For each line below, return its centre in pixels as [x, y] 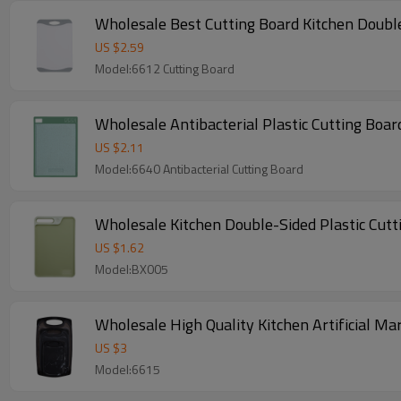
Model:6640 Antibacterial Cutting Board [199, 169]
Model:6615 [128, 369]
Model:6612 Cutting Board [165, 68]
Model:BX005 [132, 269]
